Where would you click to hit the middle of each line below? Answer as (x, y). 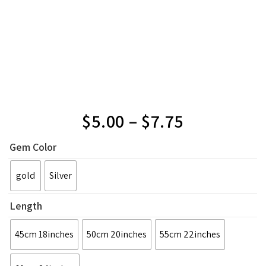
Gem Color (33, 147)
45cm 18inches (45, 234)
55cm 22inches (190, 234)
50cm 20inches (117, 234)
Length (26, 205)
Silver (61, 175)
